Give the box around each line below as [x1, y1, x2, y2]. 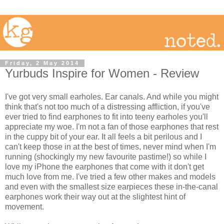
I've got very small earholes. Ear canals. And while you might [5, 92, 218, 101]
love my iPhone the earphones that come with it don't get [5, 162, 204, 171]
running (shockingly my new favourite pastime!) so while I [5, 152, 206, 161]
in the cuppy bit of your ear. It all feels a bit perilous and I [5, 132, 202, 141]
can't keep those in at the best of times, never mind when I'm [5, 142, 216, 151]
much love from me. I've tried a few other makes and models [5, 172, 215, 181]
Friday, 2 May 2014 [5, 60, 79, 66]
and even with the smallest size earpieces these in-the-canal [5, 182, 218, 191]
